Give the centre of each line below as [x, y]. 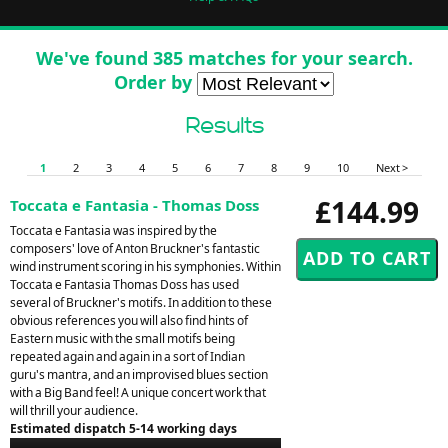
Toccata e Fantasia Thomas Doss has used [124, 284]
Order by [155, 81]
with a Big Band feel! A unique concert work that [138, 392]
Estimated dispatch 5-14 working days [123, 428]
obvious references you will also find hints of [129, 320]
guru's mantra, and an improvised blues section [139, 374]
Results [224, 125]
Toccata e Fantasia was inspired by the [113, 230]
